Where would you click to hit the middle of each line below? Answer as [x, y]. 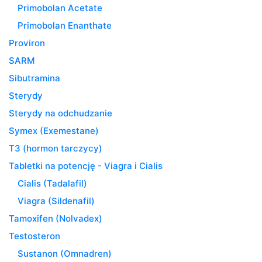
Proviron [27, 43]
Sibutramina [35, 78]
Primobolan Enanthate [65, 25]
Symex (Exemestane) [54, 130]
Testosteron [35, 236]
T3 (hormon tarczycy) [56, 148]
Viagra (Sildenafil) [56, 201]
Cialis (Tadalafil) [52, 183]
